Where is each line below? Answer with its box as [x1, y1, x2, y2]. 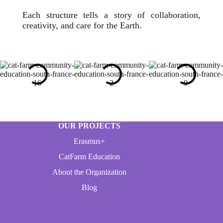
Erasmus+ [73, 137, 105, 145]
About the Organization [52, 168, 126, 176]
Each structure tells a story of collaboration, [22, 10, 201, 20]
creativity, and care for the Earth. [22, 20, 142, 30]
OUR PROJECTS [58, 121, 120, 130]
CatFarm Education [58, 152, 120, 161]
